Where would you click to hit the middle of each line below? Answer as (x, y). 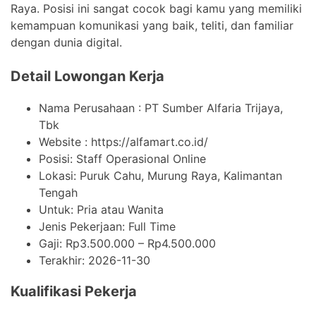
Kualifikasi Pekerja (74, 291)
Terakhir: (63, 260)
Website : (65, 141)
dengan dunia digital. (66, 42)
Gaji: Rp (59, 243)
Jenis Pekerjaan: (84, 226)
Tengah (58, 192)
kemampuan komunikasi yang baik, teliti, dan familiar (152, 25)
